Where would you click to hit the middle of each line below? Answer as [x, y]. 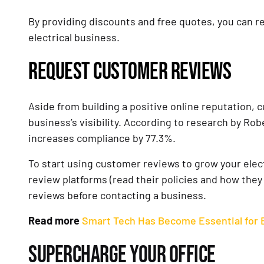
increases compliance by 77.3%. [102, 138]
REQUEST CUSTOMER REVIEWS [130, 72]
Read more [55, 221]
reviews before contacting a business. [120, 195]
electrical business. [75, 37]
